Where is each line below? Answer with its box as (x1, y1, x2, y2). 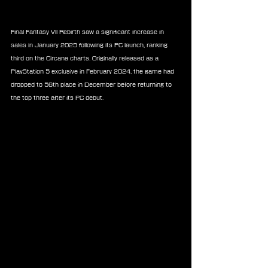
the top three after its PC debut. (11, 94, 103, 101)
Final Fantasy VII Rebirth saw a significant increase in (11, 28, 166, 35)
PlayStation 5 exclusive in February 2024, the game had (11, 68, 176, 75)
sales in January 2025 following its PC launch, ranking (11, 41, 169, 48)
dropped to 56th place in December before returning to (11, 81, 173, 88)
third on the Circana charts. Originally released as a (11, 54, 160, 62)
